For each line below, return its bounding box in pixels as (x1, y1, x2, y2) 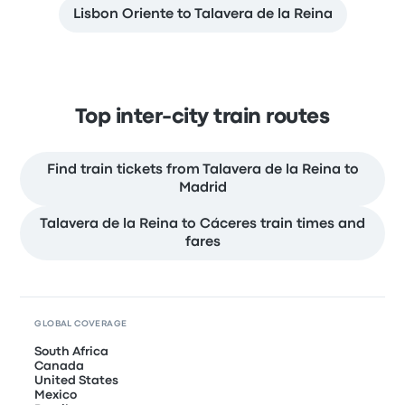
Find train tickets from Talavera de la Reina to (46, 164, 359, 177)
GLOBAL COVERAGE (34, 320, 127, 329)
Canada (34, 361, 85, 372)
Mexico (34, 390, 78, 401)
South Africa (34, 346, 109, 358)
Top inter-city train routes (75, 108, 330, 127)
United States (34, 375, 119, 387)
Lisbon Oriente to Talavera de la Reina (72, 8, 333, 22)
